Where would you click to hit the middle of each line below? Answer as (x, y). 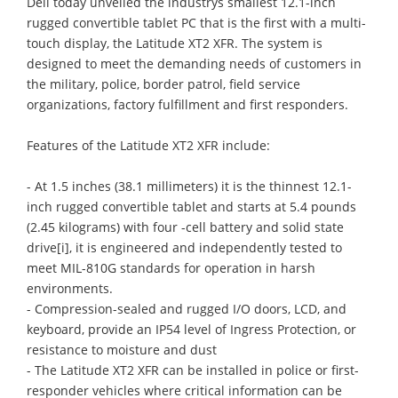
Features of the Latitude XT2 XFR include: (148, 145)
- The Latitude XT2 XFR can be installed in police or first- (193, 370)
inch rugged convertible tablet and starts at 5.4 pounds (191, 206)
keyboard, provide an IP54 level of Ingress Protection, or (191, 329)
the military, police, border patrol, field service (163, 84)
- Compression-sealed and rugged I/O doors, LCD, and (187, 308)
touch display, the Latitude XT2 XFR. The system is (175, 43)
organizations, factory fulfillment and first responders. (187, 104)
